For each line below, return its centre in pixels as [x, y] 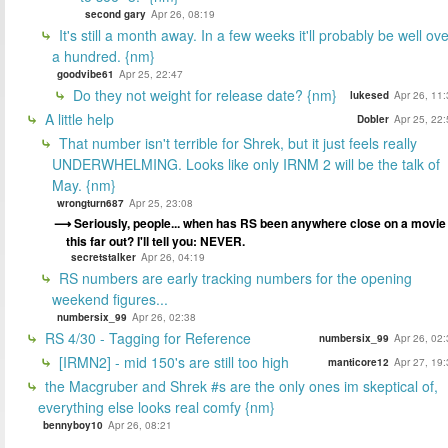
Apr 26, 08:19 [183, 13]
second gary [115, 13]
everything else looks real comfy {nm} [156, 406]
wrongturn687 [90, 202]
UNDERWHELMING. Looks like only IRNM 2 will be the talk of [246, 163]
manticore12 [358, 361]
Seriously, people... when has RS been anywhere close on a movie [260, 222]
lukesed [369, 94]
